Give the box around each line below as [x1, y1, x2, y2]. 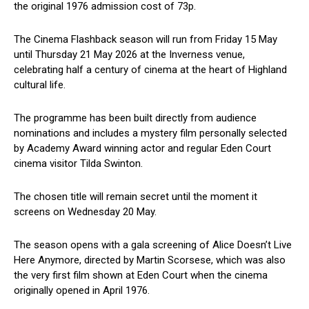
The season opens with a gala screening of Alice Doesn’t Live [14, 239, 292, 252]
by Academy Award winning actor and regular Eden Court [14, 142, 271, 155]
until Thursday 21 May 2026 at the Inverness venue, [14, 48, 245, 61]
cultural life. [14, 79, 66, 92]
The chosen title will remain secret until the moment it [14, 190, 257, 203]
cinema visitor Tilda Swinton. [14, 157, 143, 170]
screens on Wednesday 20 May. [14, 206, 157, 219]
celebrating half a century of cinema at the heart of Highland [14, 63, 287, 77]
